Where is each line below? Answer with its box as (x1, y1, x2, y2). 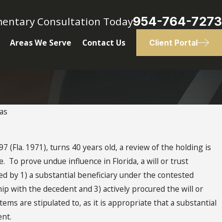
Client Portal (149, 38, 198, 48)
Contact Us (82, 37, 125, 48)
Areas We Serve (9, 37, 71, 48)
